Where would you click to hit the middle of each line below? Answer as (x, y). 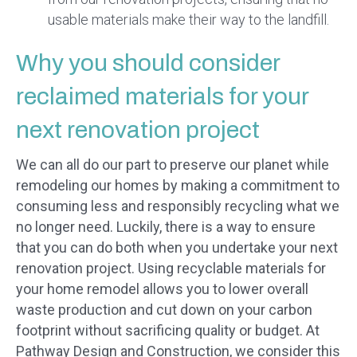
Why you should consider (148, 63)
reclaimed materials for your (162, 97)
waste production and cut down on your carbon (164, 310)
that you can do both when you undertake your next (177, 248)
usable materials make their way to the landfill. (188, 20)
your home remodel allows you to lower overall (162, 289)
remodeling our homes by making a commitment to (178, 186)
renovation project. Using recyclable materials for (171, 269)
